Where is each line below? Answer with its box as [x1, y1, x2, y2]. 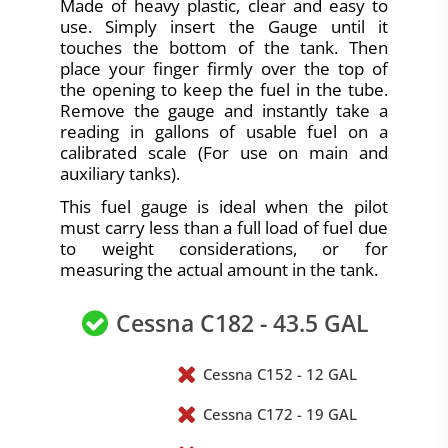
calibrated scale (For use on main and [60, 140, 388, 164]
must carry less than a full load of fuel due [60, 215, 388, 239]
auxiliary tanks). [60, 161, 181, 185]
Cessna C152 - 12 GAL [203, 363, 358, 384]
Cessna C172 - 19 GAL [203, 403, 358, 424]
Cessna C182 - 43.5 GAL [115, 306, 369, 339]
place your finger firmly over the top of [60, 56, 388, 80]
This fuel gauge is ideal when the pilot [60, 194, 388, 218]
